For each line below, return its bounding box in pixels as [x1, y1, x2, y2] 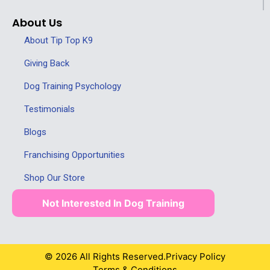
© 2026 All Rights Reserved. [45, 250, 166, 262]
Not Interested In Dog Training [42, 196, 184, 209]
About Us [12, 14, 62, 30]
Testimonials [24, 103, 75, 115]
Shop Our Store [24, 172, 85, 183]
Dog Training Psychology [24, 80, 121, 92]
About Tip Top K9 [24, 34, 93, 46]
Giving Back [24, 57, 69, 69]
